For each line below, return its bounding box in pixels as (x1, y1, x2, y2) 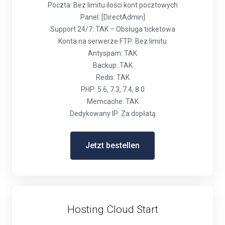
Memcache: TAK (86, 97, 139, 105)
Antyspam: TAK (88, 49, 137, 57)
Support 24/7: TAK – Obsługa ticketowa (50, 25, 175, 33)
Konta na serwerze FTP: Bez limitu (58, 37, 167, 45)
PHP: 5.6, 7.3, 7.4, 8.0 (80, 85, 145, 93)
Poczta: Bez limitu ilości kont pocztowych (47, 1, 178, 9)
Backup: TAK (92, 61, 133, 69)
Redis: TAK (95, 73, 130, 81)
